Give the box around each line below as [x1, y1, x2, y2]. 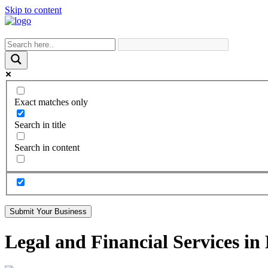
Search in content [14, 142, 80, 153]
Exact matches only [14, 96, 88, 107]
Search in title [14, 119, 66, 130]
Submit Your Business [10, 207, 87, 217]
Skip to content [5, 5, 62, 15]
